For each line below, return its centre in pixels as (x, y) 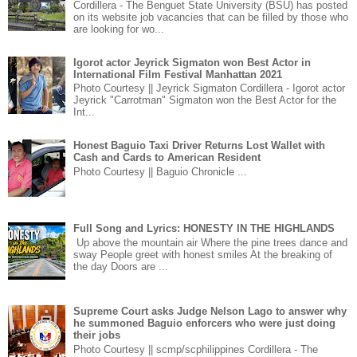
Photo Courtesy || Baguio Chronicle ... (161, 171)
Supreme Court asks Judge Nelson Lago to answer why (210, 312)
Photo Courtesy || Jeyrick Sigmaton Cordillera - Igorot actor (210, 88)
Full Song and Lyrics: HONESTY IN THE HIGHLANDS (204, 229)
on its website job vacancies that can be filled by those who (211, 18)
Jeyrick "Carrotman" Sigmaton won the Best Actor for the (205, 100)
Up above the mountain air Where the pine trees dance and (211, 242)
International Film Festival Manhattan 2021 (178, 74)
